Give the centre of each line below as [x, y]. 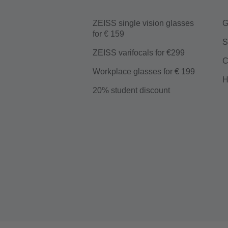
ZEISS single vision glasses [143, 23]
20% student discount [131, 90]
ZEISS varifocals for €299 [139, 53]
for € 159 [108, 34]
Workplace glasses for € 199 [144, 72]
